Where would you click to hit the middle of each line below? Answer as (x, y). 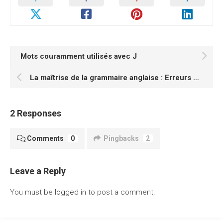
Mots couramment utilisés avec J (79, 56)
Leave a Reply (38, 171)
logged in (70, 192)
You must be (32, 192)
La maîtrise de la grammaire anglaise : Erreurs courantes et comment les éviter (196, 78)
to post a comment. (121, 192)
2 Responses (36, 113)
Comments (45, 138)
